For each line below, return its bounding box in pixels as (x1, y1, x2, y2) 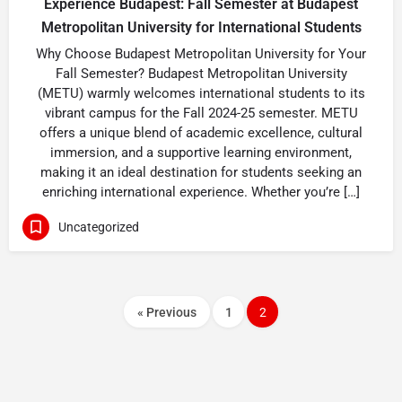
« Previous (137, 304, 197, 319)
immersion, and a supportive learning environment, (50, 144, 352, 161)
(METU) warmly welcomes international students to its (37, 85, 365, 101)
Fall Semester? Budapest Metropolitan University (55, 66, 347, 82)
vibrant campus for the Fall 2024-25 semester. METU (44, 105, 358, 121)
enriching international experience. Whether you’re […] (42, 184, 360, 200)
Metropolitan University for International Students (40, 19, 362, 36)
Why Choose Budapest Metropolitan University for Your (36, 46, 366, 62)
